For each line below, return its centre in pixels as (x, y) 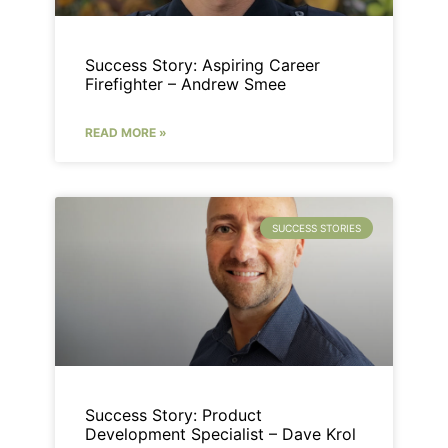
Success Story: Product (173, 414)
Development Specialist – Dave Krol (220, 433)
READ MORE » (125, 132)
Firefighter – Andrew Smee (185, 83)
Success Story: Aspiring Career (202, 64)
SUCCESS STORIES (317, 227)
